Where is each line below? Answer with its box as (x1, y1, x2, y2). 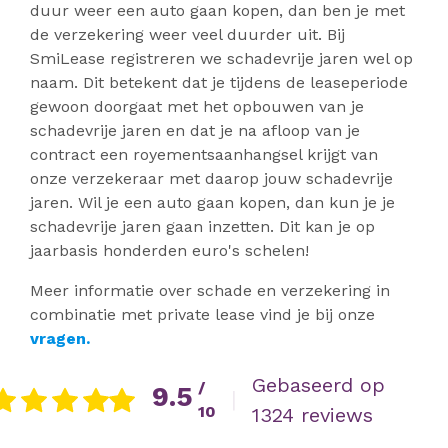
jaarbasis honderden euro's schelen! (30, 241, 314, 261)
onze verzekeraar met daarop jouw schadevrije (30, 169, 393, 189)
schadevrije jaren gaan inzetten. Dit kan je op (30, 217, 375, 237)
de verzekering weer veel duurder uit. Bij (30, 25, 345, 45)
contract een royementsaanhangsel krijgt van (30, 145, 378, 165)
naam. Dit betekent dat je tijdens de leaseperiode (30, 73, 408, 93)
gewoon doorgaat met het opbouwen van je (30, 97, 364, 117)
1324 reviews (251, 402, 373, 427)
